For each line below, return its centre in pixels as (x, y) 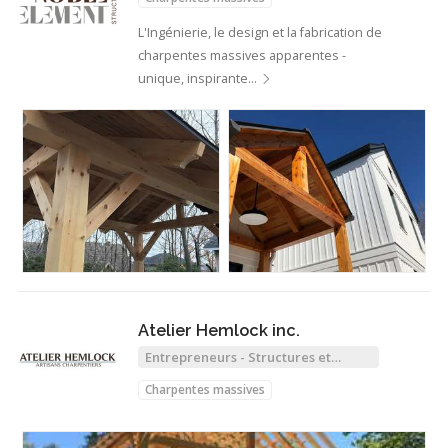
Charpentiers (186, 372)
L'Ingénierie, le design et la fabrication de (260, 32)
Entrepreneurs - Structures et (238, 356)
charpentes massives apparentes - (242, 55)
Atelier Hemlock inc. (219, 330)
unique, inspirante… (199, 78)
